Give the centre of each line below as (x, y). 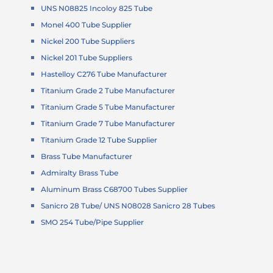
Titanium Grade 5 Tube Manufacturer (108, 107)
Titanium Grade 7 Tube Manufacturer (108, 124)
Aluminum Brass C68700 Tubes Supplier (115, 190)
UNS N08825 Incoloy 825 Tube (97, 9)
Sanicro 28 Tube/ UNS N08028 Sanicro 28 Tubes (128, 206)
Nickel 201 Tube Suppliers (87, 58)
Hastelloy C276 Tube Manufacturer (104, 74)
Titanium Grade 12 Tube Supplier (99, 140)
